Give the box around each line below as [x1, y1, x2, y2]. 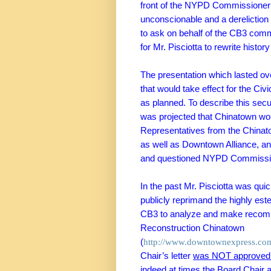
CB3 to [140, 209, 168, 220]
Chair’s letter [140, 251, 193, 261]
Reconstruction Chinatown [140, 223, 244, 233]
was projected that [140, 112, 215, 122]
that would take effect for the [140, 84, 253, 94]
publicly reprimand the [140, 195, 227, 206]
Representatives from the [140, 126, 243, 136]
